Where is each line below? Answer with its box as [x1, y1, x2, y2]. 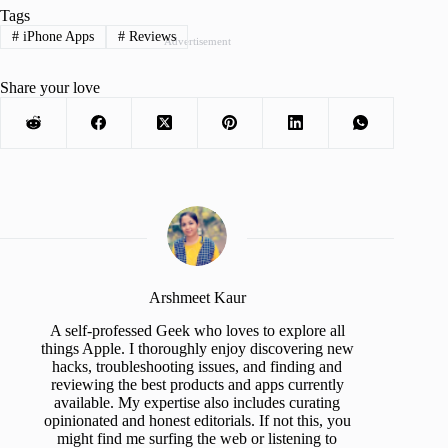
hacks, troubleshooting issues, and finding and [52, 357, 343, 375]
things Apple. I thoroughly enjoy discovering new [40, 339, 354, 357]
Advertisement [163, 34, 231, 47]
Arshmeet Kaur [148, 288, 246, 306]
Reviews [124, 28, 176, 44]
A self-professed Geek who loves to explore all [49, 321, 345, 339]
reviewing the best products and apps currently [50, 375, 344, 393]
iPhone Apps [18, 28, 94, 44]
